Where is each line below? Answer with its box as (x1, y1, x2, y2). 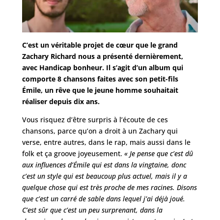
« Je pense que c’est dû (122, 148, 193, 158)
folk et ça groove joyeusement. (22, 148, 122, 158)
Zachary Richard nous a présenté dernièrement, (22, 51, 183, 61)
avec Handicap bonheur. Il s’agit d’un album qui (22, 62, 183, 72)
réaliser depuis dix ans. (22, 96, 100, 106)
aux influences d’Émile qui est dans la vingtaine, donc (22, 160, 186, 169)
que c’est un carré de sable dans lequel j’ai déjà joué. (22, 193, 185, 203)
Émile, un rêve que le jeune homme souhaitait (22, 85, 178, 95)
